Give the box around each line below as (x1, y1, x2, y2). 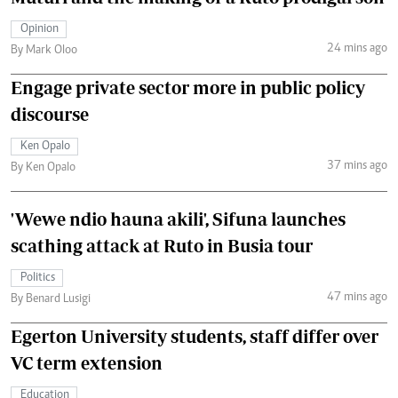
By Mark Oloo (11, 44, 77, 57)
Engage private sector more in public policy (11, 76, 365, 98)
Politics (20, 271, 55, 284)
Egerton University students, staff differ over (11, 325, 378, 346)
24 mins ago (326, 43, 387, 56)
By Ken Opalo (11, 161, 76, 174)
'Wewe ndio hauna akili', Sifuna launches (11, 208, 346, 229)
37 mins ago (326, 160, 387, 173)
